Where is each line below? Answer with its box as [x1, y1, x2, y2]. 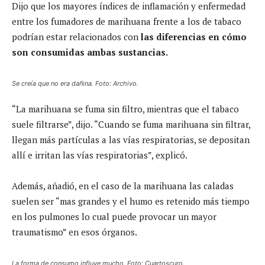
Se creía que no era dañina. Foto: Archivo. [12, 79, 138, 88]
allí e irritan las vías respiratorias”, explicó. [12, 148, 188, 161]
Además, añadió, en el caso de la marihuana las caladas [12, 179, 234, 192]
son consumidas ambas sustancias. [12, 46, 168, 58]
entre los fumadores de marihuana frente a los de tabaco [12, 15, 241, 27]
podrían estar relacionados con [12, 30, 138, 43]
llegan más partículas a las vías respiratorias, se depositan [12, 133, 250, 146]
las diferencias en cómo [138, 30, 247, 43]
